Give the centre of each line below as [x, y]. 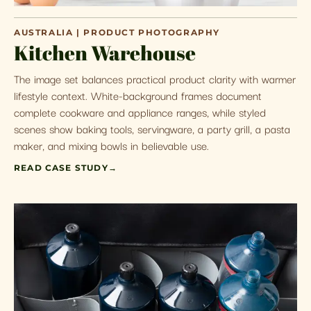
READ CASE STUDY [61, 168]
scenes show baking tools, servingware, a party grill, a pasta [152, 128]
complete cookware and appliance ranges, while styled [140, 111]
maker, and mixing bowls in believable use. [111, 145]
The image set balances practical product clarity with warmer [155, 78]
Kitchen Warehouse [105, 53]
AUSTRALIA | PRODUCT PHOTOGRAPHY [117, 33]
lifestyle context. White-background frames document [138, 95]
